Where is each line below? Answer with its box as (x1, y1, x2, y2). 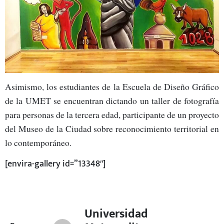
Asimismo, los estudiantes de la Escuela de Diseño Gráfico (5, 80, 219, 93)
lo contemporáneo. (5, 136, 71, 149)
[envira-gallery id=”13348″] (5, 156, 105, 171)
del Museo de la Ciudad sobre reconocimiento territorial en (5, 122, 219, 135)
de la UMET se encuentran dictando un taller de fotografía (5, 94, 219, 107)
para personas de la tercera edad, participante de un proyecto (5, 108, 219, 121)
